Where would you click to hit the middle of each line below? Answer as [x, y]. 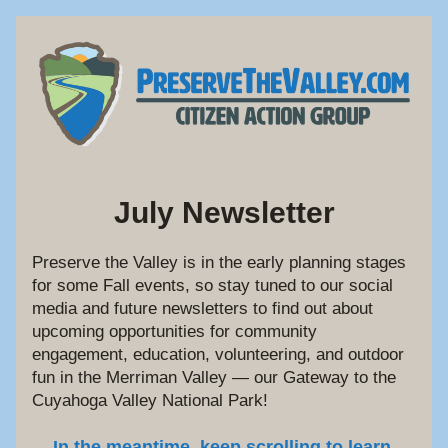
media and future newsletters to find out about [202, 308]
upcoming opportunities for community [174, 331]
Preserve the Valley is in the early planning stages [219, 262]
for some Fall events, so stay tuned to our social [212, 285]
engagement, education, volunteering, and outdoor [218, 354]
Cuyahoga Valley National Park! [150, 400]
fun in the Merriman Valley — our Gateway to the [214, 377]
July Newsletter [224, 212]
